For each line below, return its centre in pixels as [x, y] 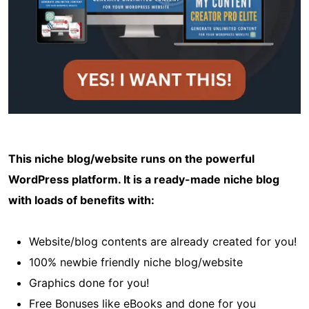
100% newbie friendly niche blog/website [136, 262]
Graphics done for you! [89, 282]
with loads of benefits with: [81, 200]
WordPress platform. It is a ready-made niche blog [144, 179]
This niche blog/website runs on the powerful [131, 158]
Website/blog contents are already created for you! [163, 241]
